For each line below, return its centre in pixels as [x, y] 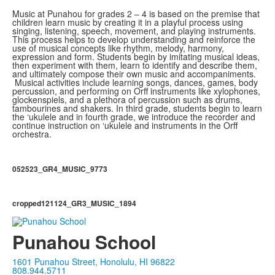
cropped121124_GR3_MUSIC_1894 [74, 203]
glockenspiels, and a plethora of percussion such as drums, [127, 99]
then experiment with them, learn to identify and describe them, [135, 65]
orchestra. [32, 134]
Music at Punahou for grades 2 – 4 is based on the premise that [136, 14]
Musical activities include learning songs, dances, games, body [135, 82]
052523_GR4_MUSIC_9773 [60, 169]
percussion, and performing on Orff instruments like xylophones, [136, 91]
